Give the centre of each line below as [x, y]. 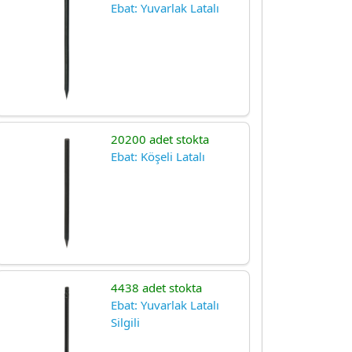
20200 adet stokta [159, 139]
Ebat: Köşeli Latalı [158, 156]
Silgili [125, 322]
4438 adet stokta [156, 288]
